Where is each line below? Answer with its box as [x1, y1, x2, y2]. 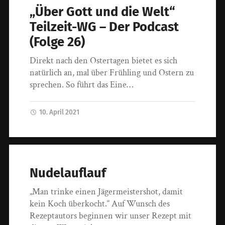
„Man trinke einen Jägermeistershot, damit [30, 185, 183, 197]
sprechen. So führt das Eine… [30, 79, 134, 91]
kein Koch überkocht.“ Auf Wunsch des [30, 197, 170, 209]
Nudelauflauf [30, 165, 106, 181]
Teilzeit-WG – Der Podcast [30, 19, 179, 35]
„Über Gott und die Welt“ [30, 4, 175, 20]
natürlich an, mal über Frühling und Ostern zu [30, 67, 194, 79]
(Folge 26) [30, 34, 85, 50]
